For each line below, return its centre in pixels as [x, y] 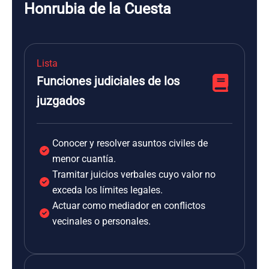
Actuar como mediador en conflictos [129, 206]
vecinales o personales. [101, 221]
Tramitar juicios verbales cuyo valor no [134, 174]
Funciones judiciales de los [108, 81]
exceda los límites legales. [107, 190]
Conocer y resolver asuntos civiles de [130, 143]
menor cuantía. [84, 159]
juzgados [61, 101]
